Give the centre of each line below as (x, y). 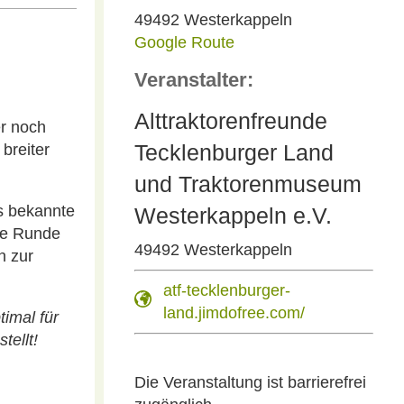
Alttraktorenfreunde (230, 121)
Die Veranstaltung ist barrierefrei (250, 382)
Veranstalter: (193, 80)
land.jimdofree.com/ (234, 313)
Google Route (184, 42)
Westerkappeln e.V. (233, 216)
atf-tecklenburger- (226, 290)
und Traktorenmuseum (248, 184)
